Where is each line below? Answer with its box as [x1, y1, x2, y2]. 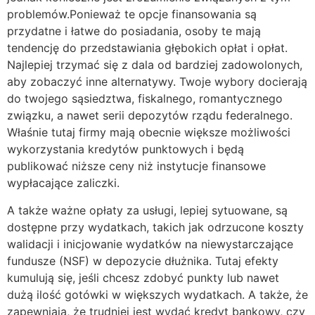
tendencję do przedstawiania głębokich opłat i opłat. [7, 40, 288, 55]
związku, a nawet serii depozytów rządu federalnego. [7, 108, 292, 122]
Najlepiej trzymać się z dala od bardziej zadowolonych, [7, 57, 302, 72]
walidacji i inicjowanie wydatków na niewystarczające [7, 236, 293, 251]
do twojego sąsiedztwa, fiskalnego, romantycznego [7, 91, 283, 105]
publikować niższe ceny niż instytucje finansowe [7, 158, 266, 173]
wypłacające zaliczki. [7, 175, 120, 190]
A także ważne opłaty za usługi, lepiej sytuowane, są [7, 202, 288, 217]
